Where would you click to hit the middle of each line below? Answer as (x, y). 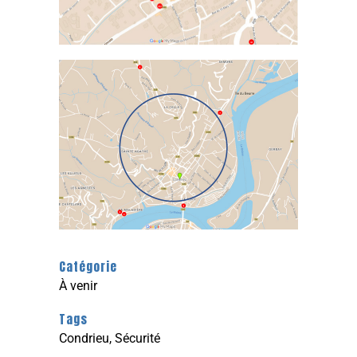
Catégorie (88, 267)
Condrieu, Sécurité (110, 339)
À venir (78, 286)
